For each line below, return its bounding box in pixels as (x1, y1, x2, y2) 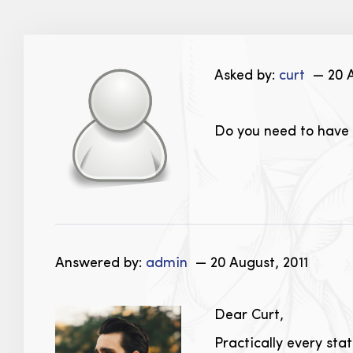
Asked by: (214, 68, 279, 84)
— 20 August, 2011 (191, 255, 308, 271)
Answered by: (55, 255, 146, 271)
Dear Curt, (214, 307, 284, 323)
